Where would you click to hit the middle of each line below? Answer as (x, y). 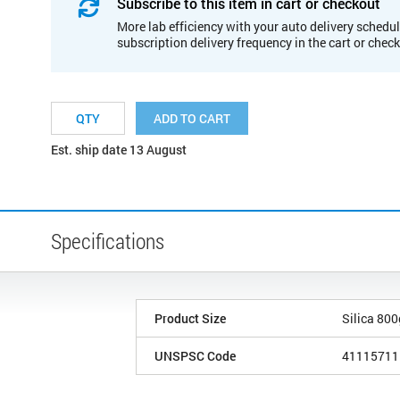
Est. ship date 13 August (119, 149)
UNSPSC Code (195, 355)
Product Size (190, 318)
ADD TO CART (192, 118)
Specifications (108, 241)
